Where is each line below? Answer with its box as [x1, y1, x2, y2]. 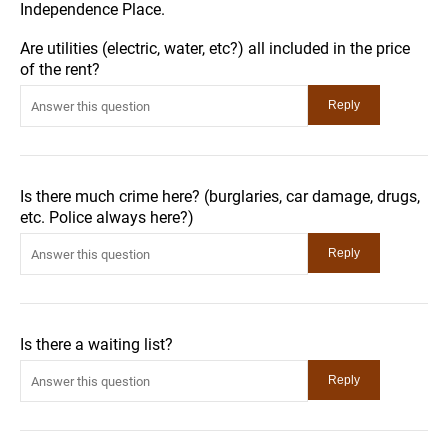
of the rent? [20, 60, 100, 79]
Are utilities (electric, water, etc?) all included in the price [20, 39, 410, 58]
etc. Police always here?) [20, 208, 194, 227]
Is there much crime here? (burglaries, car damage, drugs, [20, 187, 420, 206]
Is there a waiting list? [20, 335, 173, 354]
